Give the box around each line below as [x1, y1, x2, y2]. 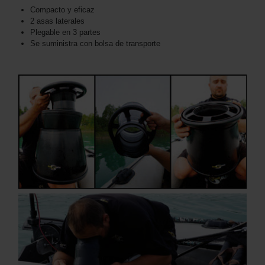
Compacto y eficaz [30, 5, 95, 15]
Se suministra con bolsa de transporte [30, 39, 160, 49]
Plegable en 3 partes [30, 28, 101, 37]
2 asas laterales [30, 17, 85, 26]
